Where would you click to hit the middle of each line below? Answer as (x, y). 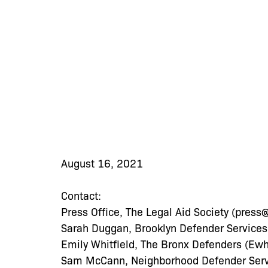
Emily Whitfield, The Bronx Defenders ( (155, 243)
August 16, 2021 (102, 163)
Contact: (83, 195)
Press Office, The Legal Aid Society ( (148, 211)
